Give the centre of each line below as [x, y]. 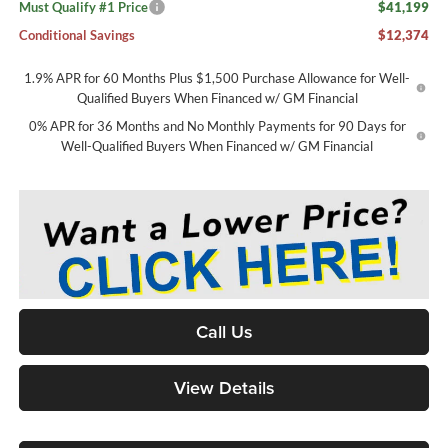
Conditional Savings [76, 35]
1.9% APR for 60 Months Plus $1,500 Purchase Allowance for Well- [217, 78]
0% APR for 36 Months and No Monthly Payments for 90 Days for [217, 126]
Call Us [224, 331]
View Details [224, 387]
